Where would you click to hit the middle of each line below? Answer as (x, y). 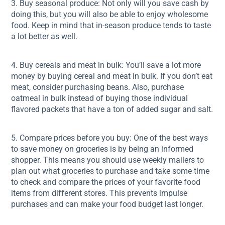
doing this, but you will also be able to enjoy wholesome (110, 14)
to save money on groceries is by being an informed (102, 149)
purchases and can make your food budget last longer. (107, 204)
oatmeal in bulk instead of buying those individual (100, 98)
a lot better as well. (44, 36)
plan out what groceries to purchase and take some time (110, 171)
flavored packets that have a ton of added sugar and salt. (112, 109)
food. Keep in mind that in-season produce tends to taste (111, 25)
